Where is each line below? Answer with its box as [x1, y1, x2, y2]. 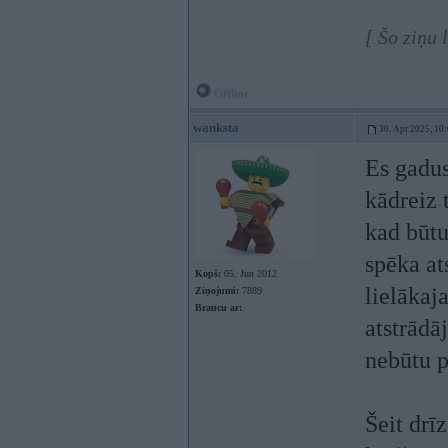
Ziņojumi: [195, 285, 239, 296]
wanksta [193, 120, 239, 135]
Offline [211, 87, 249, 101]
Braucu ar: [195, 302, 242, 313]
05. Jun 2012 [221, 268, 277, 279]
